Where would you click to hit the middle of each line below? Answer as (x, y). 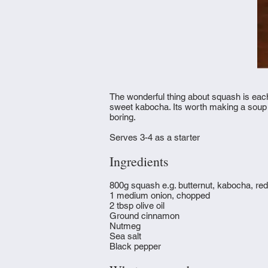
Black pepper (135, 246)
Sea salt (127, 236)
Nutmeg (125, 226)
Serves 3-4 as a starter (155, 137)
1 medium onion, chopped (160, 195)
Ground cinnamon (144, 216)
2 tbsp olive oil (137, 205)
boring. (123, 117)
